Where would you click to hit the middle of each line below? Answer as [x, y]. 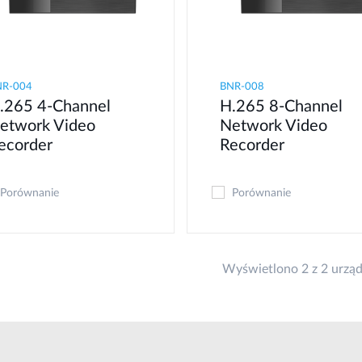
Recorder [252, 145]
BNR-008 [242, 86]
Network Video [273, 126]
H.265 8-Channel [281, 106]
